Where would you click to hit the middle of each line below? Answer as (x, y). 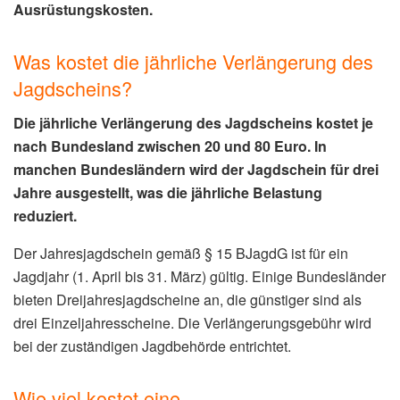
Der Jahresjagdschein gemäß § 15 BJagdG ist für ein (181, 253)
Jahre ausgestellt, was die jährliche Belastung (168, 192)
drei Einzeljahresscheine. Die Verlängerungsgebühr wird (192, 322)
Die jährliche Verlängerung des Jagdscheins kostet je (193, 122)
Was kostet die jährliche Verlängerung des (193, 61)
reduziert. (45, 215)
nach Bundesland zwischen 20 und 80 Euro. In (170, 146)
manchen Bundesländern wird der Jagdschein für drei (196, 169)
